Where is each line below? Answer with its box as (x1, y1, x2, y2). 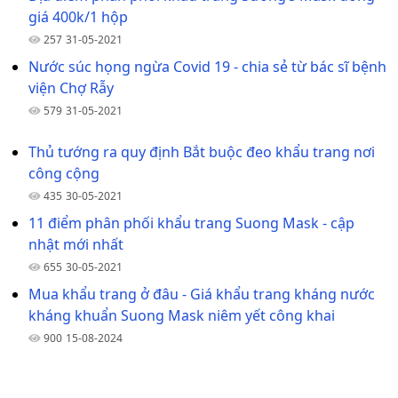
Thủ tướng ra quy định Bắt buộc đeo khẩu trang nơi (28, 141, 375, 162)
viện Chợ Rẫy (28, 77, 114, 98)
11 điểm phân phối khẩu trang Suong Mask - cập (28, 212, 354, 233)
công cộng (28, 163, 99, 183)
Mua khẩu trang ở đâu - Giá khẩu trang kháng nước (28, 283, 375, 304)
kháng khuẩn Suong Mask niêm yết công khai (28, 305, 335, 325)
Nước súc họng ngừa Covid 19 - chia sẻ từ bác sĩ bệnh (28, 56, 386, 76)
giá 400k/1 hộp (28, 6, 128, 27)
